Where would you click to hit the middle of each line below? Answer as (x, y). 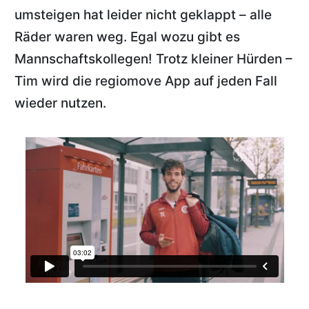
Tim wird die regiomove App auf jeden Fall (146, 81)
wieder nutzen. (61, 103)
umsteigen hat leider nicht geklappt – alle (143, 15)
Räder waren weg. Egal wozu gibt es (128, 37)
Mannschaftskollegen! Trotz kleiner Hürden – (154, 59)
